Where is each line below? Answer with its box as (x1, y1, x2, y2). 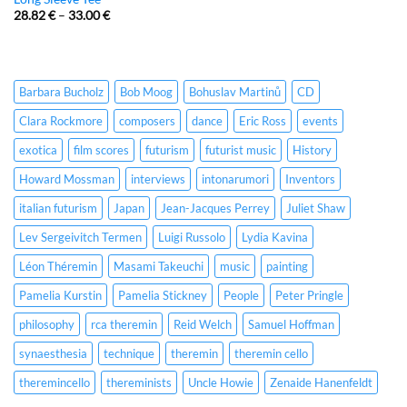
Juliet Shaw (286, 200, 345, 215)
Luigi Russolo (158, 229, 225, 244)
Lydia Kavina (242, 229, 308, 244)
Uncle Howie (188, 374, 253, 390)
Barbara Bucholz (19, 84, 104, 99)
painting (266, 258, 308, 273)
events (303, 113, 338, 128)
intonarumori (202, 171, 269, 186)
